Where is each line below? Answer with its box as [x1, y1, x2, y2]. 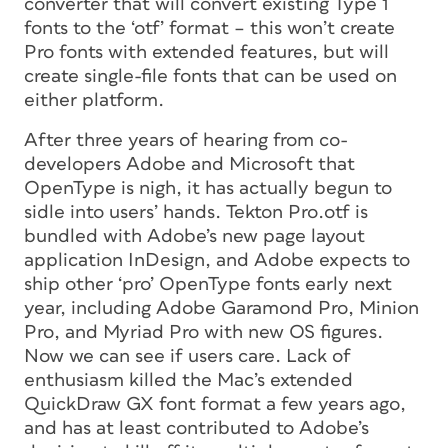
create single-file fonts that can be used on [24, 66, 397, 86]
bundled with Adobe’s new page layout [24, 226, 365, 246]
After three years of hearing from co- [24, 130, 348, 150]
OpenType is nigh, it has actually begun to [24, 178, 392, 198]
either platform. [24, 90, 164, 110]
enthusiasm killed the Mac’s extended [24, 370, 353, 390]
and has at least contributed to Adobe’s [24, 418, 369, 438]
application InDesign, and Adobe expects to [24, 250, 410, 270]
